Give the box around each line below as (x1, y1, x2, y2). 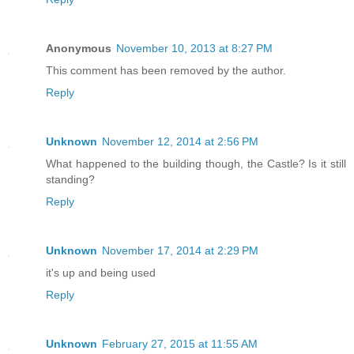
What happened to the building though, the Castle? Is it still (46, 157, 346, 171)
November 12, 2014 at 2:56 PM (102, 135, 258, 149)
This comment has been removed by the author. (46, 64, 286, 77)
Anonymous (46, 42, 111, 55)
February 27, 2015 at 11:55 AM (102, 337, 258, 351)
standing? (46, 173, 95, 186)
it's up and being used (46, 266, 156, 280)
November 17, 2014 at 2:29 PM (102, 244, 258, 258)
